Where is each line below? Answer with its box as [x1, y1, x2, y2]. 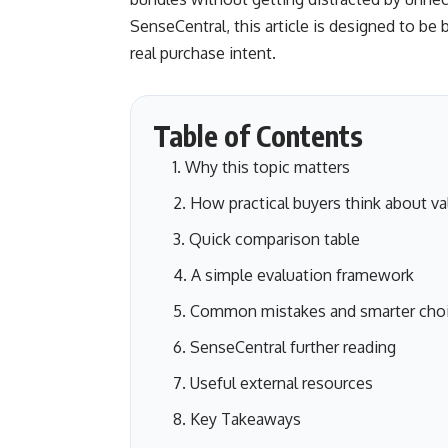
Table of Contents [153, 118, 363, 154]
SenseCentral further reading [190, 337, 396, 358]
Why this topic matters [185, 157, 350, 178]
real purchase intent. [130, 43, 276, 64]
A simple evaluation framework [191, 265, 414, 286]
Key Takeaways [190, 409, 301, 430]
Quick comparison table [189, 229, 360, 250]
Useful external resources [190, 373, 373, 394]
